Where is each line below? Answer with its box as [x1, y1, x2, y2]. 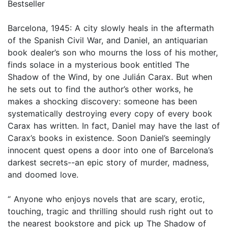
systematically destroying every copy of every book [8, 108, 212, 119]
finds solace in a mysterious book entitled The [8, 60, 189, 70]
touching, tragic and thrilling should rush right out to [8, 206, 213, 217]
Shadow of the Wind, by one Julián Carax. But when [8, 72, 212, 82]
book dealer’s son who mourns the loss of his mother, [8, 47, 218, 58]
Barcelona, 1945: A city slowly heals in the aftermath [8, 23, 214, 34]
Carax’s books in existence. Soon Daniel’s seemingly [8, 133, 211, 144]
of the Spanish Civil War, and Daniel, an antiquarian [8, 35, 208, 46]
